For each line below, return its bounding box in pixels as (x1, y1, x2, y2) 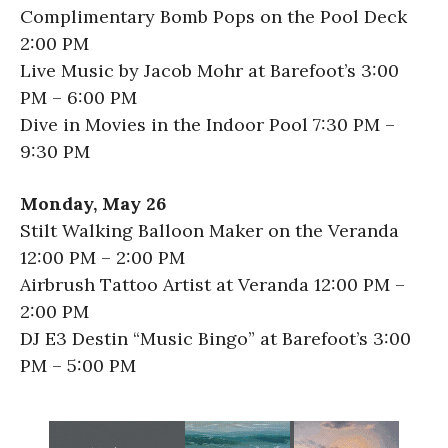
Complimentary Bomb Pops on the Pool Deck (20, 4, 407, 28)
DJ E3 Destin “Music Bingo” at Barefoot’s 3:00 (20, 326, 411, 350)
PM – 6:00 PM (20, 85, 137, 109)
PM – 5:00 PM (20, 353, 136, 377)
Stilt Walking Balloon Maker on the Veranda (20, 218, 399, 242)
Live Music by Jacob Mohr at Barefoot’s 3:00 (20, 58, 399, 82)
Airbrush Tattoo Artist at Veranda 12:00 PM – (20, 272, 405, 296)
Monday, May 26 (20, 191, 166, 215)
